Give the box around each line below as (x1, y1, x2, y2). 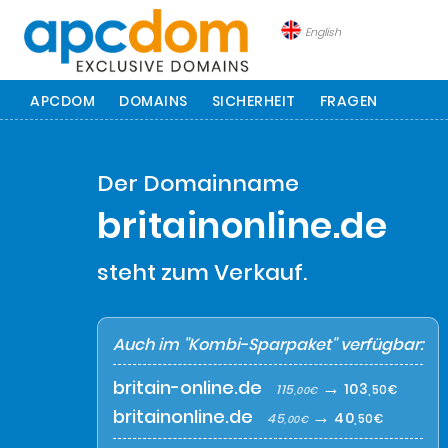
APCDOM (30, 91, 95, 111)
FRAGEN (319, 91, 378, 111)
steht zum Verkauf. (97, 257, 307, 288)
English (305, 24, 342, 40)
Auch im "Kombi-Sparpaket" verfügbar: (113, 333, 423, 356)
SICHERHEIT (211, 91, 296, 111)
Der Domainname (97, 168, 299, 199)
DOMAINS (119, 91, 188, 111)
